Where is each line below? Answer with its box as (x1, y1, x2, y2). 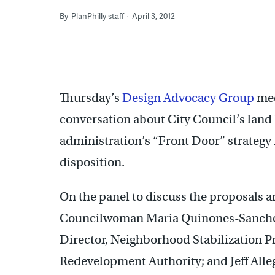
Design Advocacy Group (122, 90, 257, 106)
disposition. (60, 154, 125, 170)
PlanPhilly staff (71, 10, 124, 21)
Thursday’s (60, 90, 122, 106)
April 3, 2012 (132, 10, 175, 21)
